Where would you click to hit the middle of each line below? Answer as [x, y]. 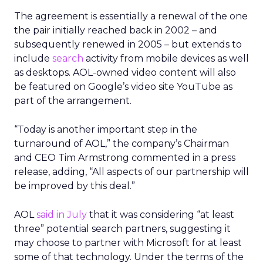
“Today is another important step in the [106, 129]
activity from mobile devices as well [166, 58]
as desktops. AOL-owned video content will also [125, 73]
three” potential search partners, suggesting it [122, 229]
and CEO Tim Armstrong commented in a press [125, 158]
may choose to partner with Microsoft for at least [128, 243]
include [33, 58]
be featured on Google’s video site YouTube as [123, 87]
